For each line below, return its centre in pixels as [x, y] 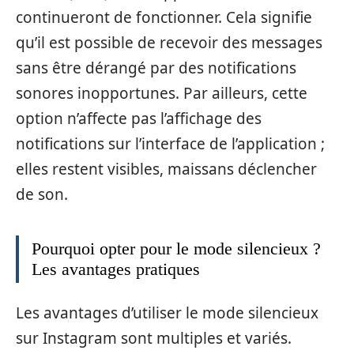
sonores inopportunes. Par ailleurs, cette [162, 93]
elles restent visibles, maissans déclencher [166, 169]
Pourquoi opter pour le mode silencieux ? [176, 248]
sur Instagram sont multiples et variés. [154, 338]
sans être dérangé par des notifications [156, 68]
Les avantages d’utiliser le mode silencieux [167, 313]
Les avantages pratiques [116, 269]
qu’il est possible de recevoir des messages [169, 42]
